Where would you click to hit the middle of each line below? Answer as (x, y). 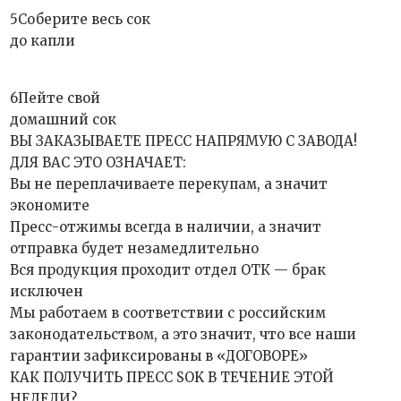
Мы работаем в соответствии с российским (168, 313)
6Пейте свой (55, 98)
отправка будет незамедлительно (135, 248)
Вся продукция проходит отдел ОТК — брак (168, 270)
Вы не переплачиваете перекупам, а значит (169, 184)
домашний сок (64, 119)
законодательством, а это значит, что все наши (183, 334)
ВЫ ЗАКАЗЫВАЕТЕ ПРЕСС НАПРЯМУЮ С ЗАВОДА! (184, 141)
